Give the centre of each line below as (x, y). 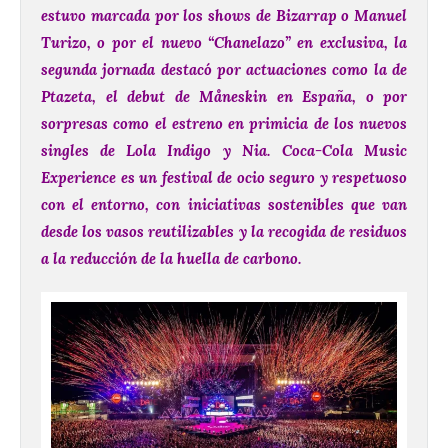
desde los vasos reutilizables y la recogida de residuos (224, 232)
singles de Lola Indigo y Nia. (161, 151)
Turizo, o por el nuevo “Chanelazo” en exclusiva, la (224, 43)
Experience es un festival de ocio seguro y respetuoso (224, 178)
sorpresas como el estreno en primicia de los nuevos (224, 124)
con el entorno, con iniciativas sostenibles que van (224, 205)
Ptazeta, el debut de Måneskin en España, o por (224, 97)
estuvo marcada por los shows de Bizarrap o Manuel (224, 16)
